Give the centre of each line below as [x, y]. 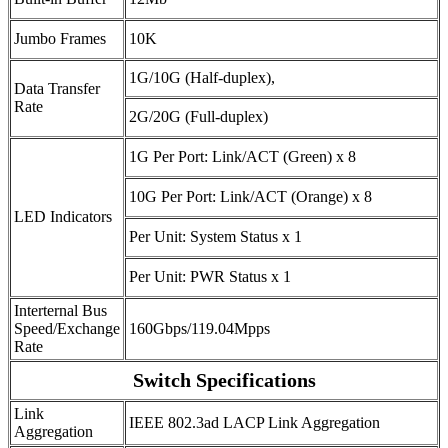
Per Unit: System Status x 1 [215, 236]
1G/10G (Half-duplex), [202, 77]
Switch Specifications [224, 379]
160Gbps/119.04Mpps [199, 328]
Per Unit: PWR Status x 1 [210, 276]
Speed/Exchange [67, 328]
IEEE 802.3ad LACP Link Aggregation [254, 422]
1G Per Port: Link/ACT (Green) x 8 [242, 156]
